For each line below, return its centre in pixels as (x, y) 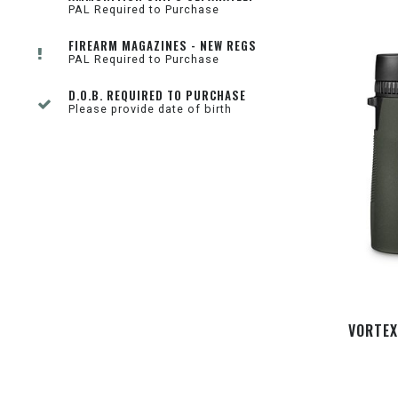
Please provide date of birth (150, 109)
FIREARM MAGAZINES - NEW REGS (163, 45)
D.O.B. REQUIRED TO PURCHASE (157, 95)
